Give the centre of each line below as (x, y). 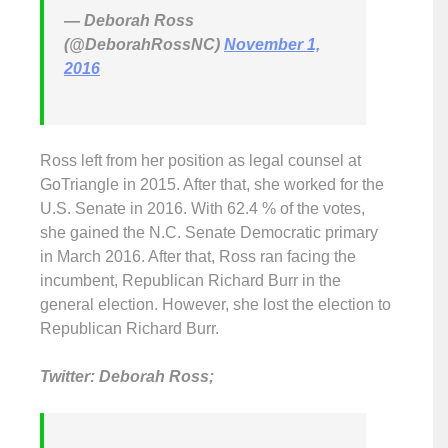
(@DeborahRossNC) (144, 45)
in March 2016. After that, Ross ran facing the (198, 257)
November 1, (272, 45)
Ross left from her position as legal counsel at (200, 161)
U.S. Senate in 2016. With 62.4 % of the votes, (202, 209)
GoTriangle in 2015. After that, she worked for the (212, 185)
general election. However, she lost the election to (215, 305)
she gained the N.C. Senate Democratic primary (209, 233)
